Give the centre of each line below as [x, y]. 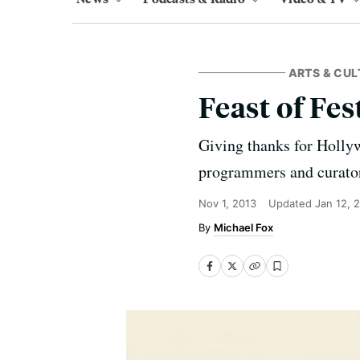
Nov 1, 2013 [227, 203]
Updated [292, 203]
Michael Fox [243, 227]
